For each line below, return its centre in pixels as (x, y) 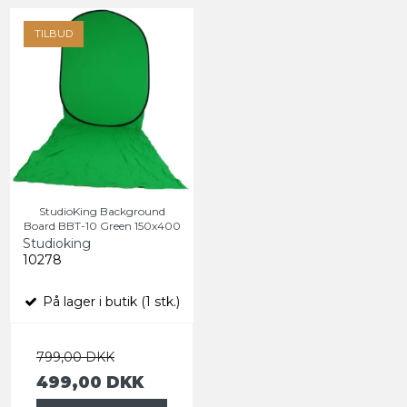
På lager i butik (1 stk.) (109, 302)
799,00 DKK (75, 357)
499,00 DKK (90, 382)
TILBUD (54, 34)
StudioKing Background (102, 212)
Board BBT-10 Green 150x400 (102, 226)
